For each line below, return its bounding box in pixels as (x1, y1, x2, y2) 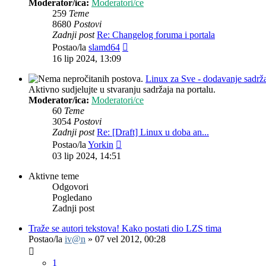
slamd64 (88, 42, 120, 53)
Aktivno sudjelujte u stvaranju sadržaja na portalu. (28, 84, 216, 95)
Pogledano (52, 192, 92, 203)
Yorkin (88, 140, 113, 150)
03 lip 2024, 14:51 (52, 151, 121, 161)
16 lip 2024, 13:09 (52, 53, 121, 64)
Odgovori (52, 182, 88, 192)
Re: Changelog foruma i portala (97, 30, 215, 40)
